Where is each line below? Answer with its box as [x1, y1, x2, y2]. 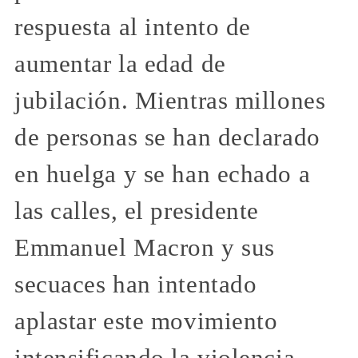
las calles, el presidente [14, 197, 259, 225]
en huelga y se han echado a [14, 161, 311, 189]
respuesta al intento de [14, 14, 251, 42]
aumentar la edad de [14, 50, 226, 78]
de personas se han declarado [14, 124, 320, 152]
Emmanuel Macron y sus [14, 234, 275, 262]
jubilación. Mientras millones [14, 87, 326, 115]
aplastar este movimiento [14, 308, 278, 336]
